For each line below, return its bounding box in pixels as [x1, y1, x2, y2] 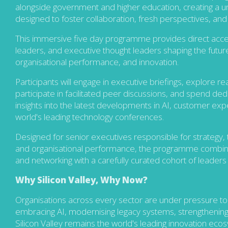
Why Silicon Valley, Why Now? [15, 174, 148, 186]
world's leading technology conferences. [15, 110, 164, 123]
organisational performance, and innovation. [15, 55, 179, 68]
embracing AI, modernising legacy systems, [15, 205, 178, 217]
